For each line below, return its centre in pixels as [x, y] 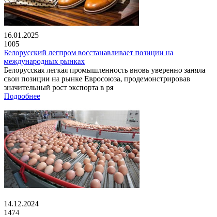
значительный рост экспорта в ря [59, 87]
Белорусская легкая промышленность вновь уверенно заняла [105, 70]
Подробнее [22, 96]
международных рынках [44, 61]
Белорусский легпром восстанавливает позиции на [89, 52]
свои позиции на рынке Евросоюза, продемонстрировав [97, 78]
